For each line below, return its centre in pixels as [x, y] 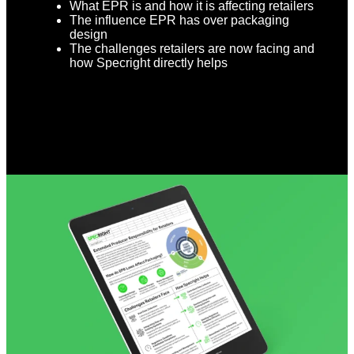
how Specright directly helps [149, 62]
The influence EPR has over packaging [179, 20]
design [88, 34]
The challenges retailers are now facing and [192, 48]
